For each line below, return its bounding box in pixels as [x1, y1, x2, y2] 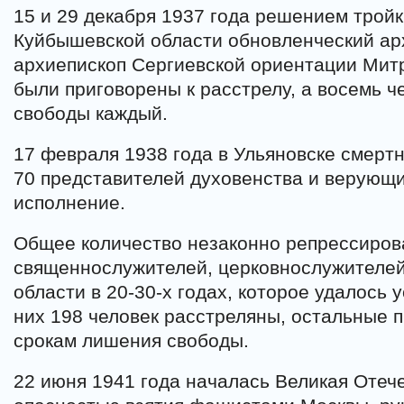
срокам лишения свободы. [14, 330, 249, 351]
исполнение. [14, 192, 125, 213]
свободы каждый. [14, 103, 168, 124]
